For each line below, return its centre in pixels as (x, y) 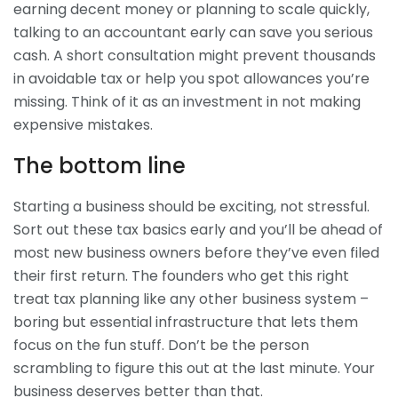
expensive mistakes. (83, 125)
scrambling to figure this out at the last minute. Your (194, 368)
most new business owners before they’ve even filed (196, 252)
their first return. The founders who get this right (181, 275)
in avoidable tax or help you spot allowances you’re (191, 79)
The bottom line (99, 165)
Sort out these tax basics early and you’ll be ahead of (198, 229)
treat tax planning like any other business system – (191, 298)
